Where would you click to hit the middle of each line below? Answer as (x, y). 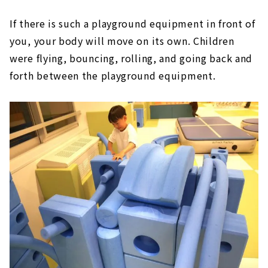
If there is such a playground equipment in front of (133, 24)
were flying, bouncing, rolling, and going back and (131, 58)
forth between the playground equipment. (113, 76)
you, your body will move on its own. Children (122, 41)
